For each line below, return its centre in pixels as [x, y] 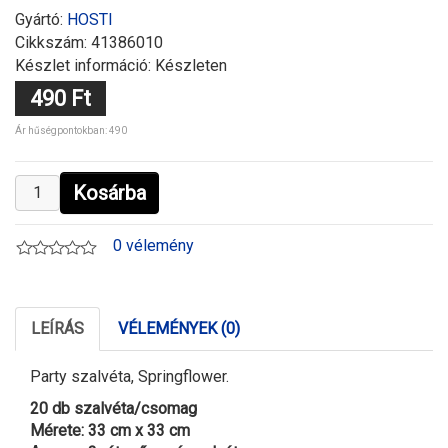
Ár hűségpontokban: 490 [71, 131]
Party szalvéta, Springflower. [129, 377]
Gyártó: [41, 20]
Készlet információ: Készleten [121, 66]
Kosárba [109, 193]
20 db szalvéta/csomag [113, 409]
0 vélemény [153, 246]
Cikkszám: [53, 43]
